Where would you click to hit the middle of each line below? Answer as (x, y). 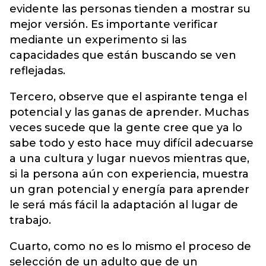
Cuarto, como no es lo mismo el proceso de (130, 246)
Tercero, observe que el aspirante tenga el (128, 96)
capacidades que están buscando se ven (123, 55)
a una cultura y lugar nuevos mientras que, (129, 158)
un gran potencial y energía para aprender (129, 189)
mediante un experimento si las (98, 39)
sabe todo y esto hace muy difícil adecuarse (132, 143)
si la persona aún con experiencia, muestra (129, 174)
